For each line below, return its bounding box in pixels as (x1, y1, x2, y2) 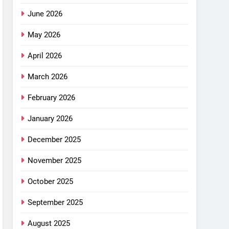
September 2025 (28, 197, 83, 207)
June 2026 (28, 9, 63, 18)
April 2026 (28, 51, 62, 60)
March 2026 (28, 72, 68, 81)
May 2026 (28, 30, 61, 39)
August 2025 (28, 218, 71, 228)
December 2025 (28, 134, 81, 144)
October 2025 (28, 176, 74, 186)
